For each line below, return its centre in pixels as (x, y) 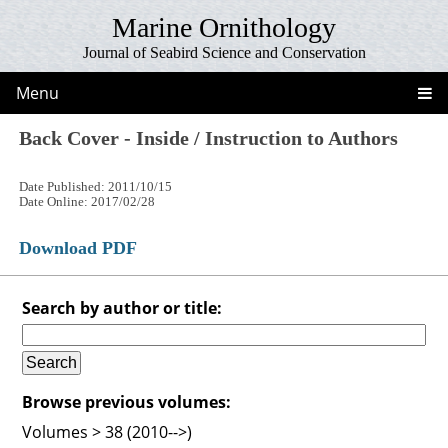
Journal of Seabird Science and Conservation (224, 52)
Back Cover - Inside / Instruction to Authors (209, 137)
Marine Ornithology (224, 27)
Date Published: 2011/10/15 (96, 186)
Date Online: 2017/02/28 (87, 201)
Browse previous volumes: (127, 401)
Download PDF (78, 247)
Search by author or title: (122, 307)
